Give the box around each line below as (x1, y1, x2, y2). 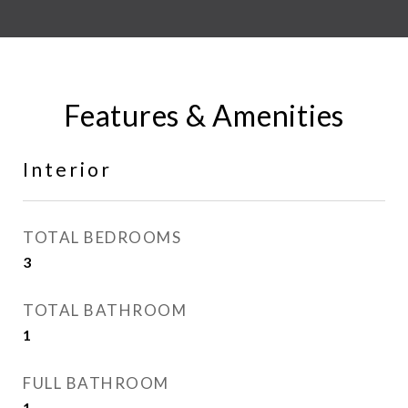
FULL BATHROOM (23, 373, 169, 393)
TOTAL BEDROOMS (23, 228, 181, 247)
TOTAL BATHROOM (23, 301, 187, 320)
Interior (23, 158, 112, 180)
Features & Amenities (64, 97, 344, 133)
